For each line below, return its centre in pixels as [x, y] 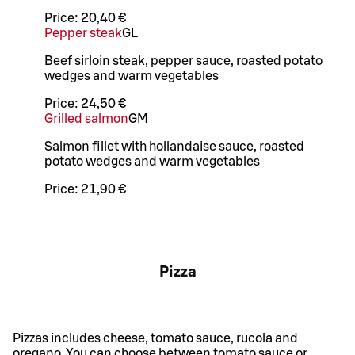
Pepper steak [83, 34]
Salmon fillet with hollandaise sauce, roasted [174, 147]
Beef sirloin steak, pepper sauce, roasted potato [183, 61]
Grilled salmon [86, 119]
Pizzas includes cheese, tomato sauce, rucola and [155, 338]
